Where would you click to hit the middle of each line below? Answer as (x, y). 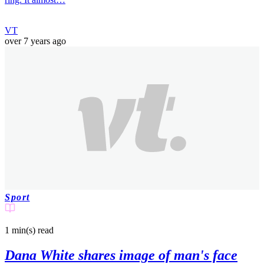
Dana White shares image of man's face (121, 255)
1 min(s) (20, 230)
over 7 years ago (35, 41)
